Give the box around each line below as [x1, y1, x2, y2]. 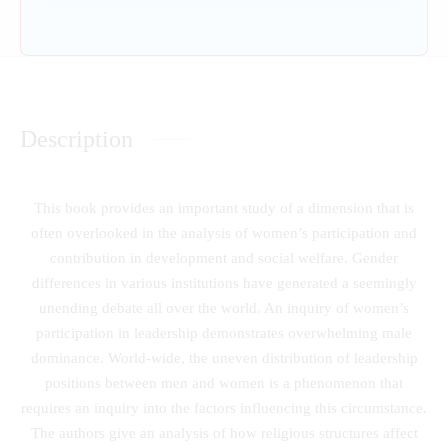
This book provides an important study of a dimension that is [34, 199, 414, 216]
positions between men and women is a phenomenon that [45, 374, 403, 391]
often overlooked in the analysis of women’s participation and [31, 224, 417, 241]
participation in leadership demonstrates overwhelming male [36, 324, 412, 341]
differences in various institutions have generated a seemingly [31, 274, 417, 291]
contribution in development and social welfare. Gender [50, 249, 398, 266]
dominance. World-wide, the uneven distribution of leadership [30, 349, 418, 366]
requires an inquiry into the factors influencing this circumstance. [21, 399, 427, 416]
